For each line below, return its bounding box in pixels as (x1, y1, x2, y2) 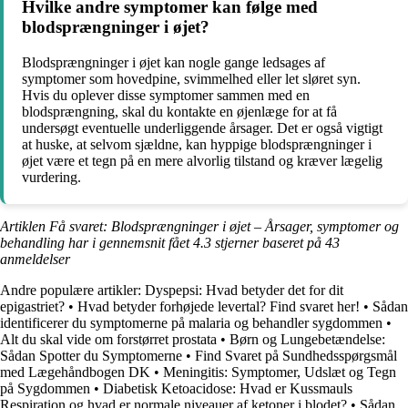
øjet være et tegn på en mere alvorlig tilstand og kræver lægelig (22, 153, 382, 169)
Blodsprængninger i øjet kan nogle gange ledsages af (22, 55, 325, 71)
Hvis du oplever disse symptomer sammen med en (22, 87, 310, 104)
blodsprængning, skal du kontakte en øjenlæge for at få (22, 104, 337, 120)
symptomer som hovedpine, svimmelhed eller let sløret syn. (22, 71, 361, 87)
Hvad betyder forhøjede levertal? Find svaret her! (77, 299, 360, 315)
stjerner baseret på (211, 235, 325, 251)
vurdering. (22, 169, 81, 186)
